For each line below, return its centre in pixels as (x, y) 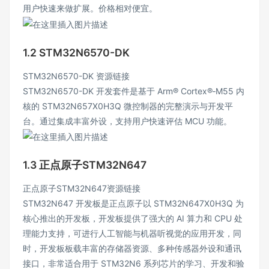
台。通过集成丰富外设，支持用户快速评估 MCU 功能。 (127, 121)
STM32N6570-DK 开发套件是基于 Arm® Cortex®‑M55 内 (134, 91)
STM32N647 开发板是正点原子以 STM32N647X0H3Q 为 (133, 204)
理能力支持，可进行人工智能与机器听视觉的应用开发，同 (132, 234)
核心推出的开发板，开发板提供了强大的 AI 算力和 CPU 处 (133, 219)
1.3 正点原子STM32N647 (85, 165)
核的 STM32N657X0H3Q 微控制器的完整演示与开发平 (128, 106)
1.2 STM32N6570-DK (76, 52)
